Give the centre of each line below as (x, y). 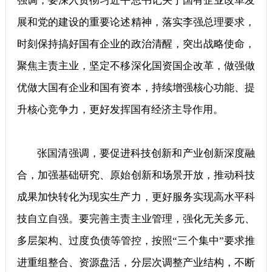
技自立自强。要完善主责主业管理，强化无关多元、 (136, 219)
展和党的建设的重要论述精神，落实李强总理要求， (136, 22)
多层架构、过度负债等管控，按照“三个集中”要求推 (136, 241)
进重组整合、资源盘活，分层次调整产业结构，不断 (136, 263)
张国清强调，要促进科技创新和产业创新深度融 (146, 154)
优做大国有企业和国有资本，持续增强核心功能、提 (136, 88)
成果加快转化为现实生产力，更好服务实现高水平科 (136, 197)
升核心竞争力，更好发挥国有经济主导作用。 (120, 110)
